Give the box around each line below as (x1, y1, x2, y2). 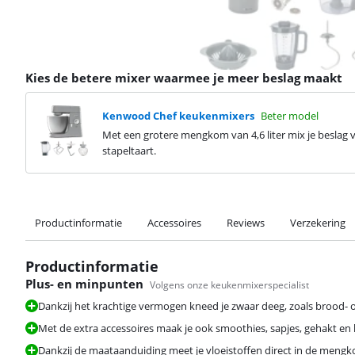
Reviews (227, 216, 265, 230)
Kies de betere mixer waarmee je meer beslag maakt (25, 70, 342, 86)
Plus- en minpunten (25, 276, 143, 292)
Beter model (261, 108, 319, 123)
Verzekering (290, 216, 345, 230)
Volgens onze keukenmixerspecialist (150, 278, 309, 292)
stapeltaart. (102, 143, 156, 158)
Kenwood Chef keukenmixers (102, 108, 254, 123)
